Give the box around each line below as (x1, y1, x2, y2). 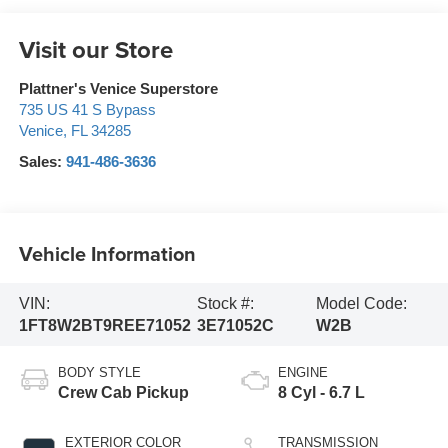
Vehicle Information (18, 238, 196, 268)
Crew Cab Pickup (57, 384, 189, 402)
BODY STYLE (57, 365, 141, 381)
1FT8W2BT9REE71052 (18, 316, 191, 334)
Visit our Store (18, 32, 173, 68)
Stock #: (197, 294, 255, 312)
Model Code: (316, 294, 408, 312)
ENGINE (278, 365, 328, 381)
